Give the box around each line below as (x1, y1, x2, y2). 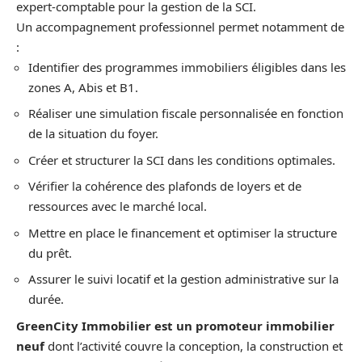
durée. (28, 291, 64, 308)
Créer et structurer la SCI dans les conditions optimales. (28, 151, 335, 168)
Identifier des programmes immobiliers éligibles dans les (28, 58, 346, 75)
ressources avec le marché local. (28, 198, 207, 215)
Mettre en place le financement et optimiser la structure (28, 224, 337, 241)
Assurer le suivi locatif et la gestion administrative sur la (28, 271, 339, 288)
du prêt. (28, 244, 72, 261)
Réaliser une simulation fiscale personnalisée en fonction (28, 105, 343, 122)
